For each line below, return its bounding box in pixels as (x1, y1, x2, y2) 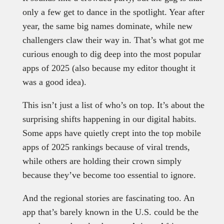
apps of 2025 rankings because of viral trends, (22, 141, 190, 152)
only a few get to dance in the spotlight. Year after (22, 6, 204, 17)
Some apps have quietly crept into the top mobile (22, 127, 201, 138)
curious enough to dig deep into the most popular (22, 48, 201, 59)
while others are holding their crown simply (22, 155, 181, 166)
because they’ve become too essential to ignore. (22, 169, 198, 180)
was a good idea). (22, 76, 86, 87)
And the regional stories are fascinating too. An (22, 192, 194, 203)
